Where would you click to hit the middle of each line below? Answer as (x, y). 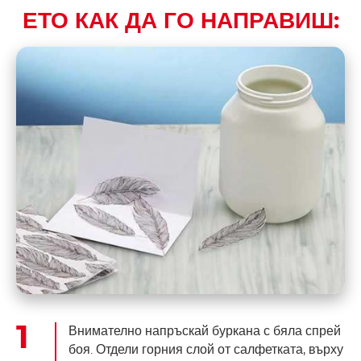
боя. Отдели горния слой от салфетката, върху (206, 350)
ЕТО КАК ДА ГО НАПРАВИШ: (180, 21)
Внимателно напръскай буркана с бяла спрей (205, 332)
